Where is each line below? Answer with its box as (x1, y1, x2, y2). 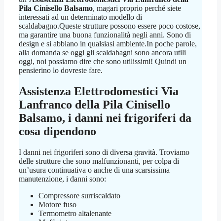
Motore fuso (38, 200, 76, 209)
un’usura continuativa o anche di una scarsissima (19, 166, 170, 175)
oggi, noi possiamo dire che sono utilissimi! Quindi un (19, 57, 186, 66)
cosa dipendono (19, 125, 96, 138)
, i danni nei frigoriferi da (62, 111, 191, 125)
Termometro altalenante (38, 209, 111, 218)
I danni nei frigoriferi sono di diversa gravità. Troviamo (19, 148, 189, 157)
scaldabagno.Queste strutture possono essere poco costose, (19, 22, 200, 31)
